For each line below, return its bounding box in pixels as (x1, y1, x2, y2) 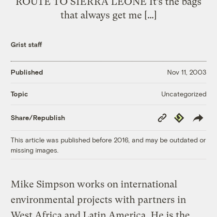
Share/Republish (11, 113, 65, 122)
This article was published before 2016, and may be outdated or (11, 135, 206, 144)
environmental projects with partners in (11, 194, 186, 205)
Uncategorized (161, 89, 206, 98)
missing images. (11, 145, 59, 154)
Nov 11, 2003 (167, 68, 206, 77)
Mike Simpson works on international (11, 178, 178, 190)
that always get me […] (60, 9, 157, 21)
